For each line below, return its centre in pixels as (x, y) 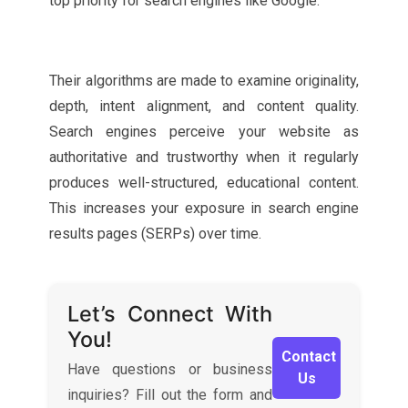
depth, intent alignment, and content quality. (204, 106)
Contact (309, 356)
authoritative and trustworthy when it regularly (204, 157)
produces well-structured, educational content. (204, 183)
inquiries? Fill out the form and (170, 395)
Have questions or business (170, 369)
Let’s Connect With (170, 314)
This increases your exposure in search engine (204, 208)
